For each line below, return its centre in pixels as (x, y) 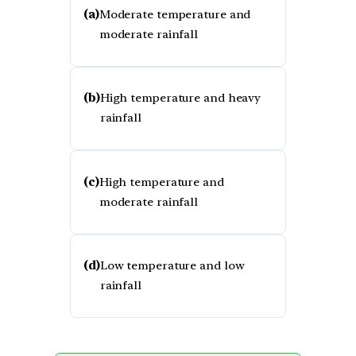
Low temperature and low (172, 266)
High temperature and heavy (180, 98)
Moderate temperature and (175, 14)
